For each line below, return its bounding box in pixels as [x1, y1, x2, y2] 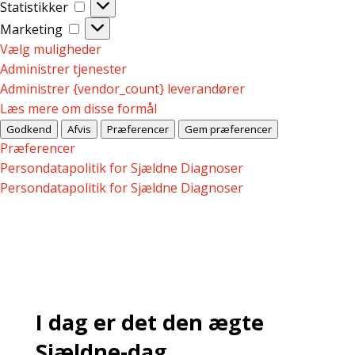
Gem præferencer [185, 121, 272, 136]
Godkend [6, 121, 52, 136]
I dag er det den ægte [35, 307, 264, 337]
